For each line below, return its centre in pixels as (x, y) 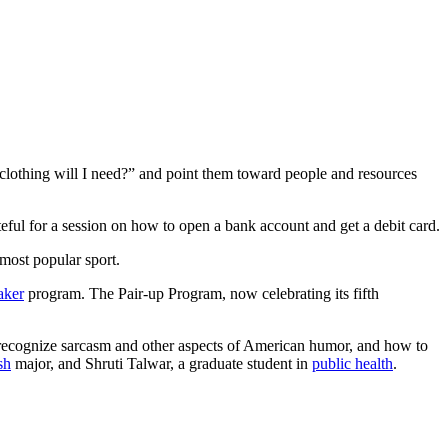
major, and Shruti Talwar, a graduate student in (161, 363)
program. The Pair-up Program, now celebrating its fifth (201, 293)
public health (352, 363)
